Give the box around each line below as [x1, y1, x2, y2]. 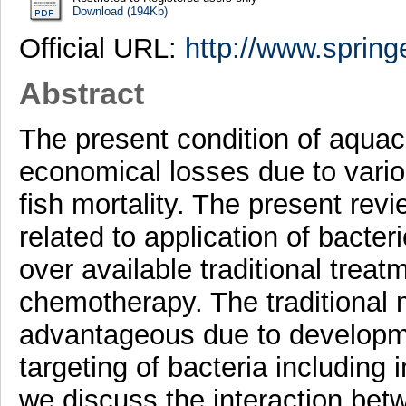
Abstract [18, 76, 144, 111]
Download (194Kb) [72, 4, 168, 18]
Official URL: [18, 32, 185, 64]
